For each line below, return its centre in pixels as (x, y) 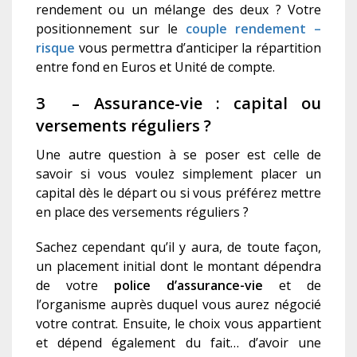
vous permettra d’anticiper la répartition (198, 48)
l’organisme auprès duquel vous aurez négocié (178, 305)
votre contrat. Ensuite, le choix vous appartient (178, 324)
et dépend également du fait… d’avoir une (178, 343)
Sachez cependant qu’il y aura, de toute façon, (178, 247)
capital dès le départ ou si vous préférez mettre (178, 193)
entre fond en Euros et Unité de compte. (155, 67)
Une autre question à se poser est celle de (178, 155)
